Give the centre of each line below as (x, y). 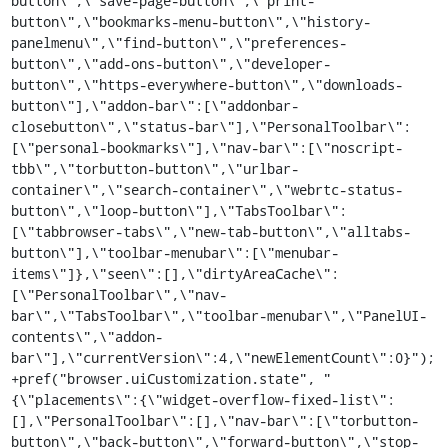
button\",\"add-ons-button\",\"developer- (170, 63)
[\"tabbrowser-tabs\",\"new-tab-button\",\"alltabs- (210, 231)
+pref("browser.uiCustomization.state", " (170, 378)
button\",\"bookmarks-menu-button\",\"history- (190, 21)
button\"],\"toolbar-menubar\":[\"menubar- (174, 252)
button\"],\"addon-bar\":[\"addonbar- (154, 105)
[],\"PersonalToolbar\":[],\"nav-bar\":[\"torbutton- (214, 420)
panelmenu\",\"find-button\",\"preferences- (178, 42)
